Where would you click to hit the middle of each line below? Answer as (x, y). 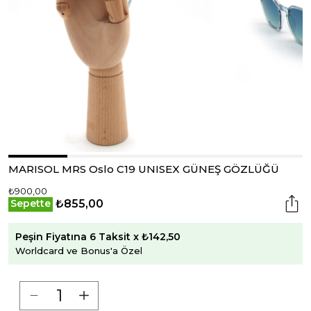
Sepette (31, 203)
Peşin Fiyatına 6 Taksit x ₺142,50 (98, 236)
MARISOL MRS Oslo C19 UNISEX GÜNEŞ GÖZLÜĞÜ (144, 169)
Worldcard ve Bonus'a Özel (79, 250)
